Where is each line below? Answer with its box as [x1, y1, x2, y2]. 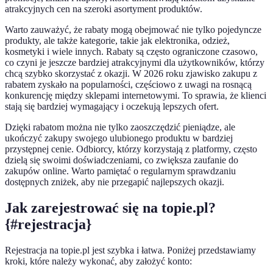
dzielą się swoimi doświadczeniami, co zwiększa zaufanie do [5, 155, 238, 166]
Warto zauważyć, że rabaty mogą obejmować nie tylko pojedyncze [5, 24, 261, 35]
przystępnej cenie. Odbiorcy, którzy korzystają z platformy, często [5, 144, 257, 155]
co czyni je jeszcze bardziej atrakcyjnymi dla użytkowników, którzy [5, 57, 264, 68]
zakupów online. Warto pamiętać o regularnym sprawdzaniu [5, 166, 236, 177]
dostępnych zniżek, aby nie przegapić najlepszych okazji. [5, 177, 224, 188]
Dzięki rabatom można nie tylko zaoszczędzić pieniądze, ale [5, 122, 235, 133]
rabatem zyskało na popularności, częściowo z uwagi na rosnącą [5, 79, 252, 90]
